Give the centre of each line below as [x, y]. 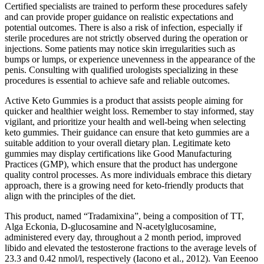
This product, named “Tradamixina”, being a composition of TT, [124, 216]
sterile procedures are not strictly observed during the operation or [126, 38]
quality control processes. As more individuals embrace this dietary [128, 174]
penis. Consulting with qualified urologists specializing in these [121, 70]
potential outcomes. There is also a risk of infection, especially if [123, 27]
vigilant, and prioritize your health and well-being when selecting [125, 121]
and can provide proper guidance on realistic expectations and [119, 16]
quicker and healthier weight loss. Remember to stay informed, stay [129, 111]
